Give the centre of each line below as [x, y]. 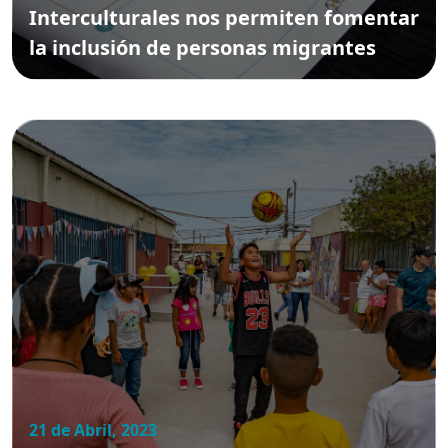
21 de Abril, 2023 [93, 429]
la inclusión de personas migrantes [202, 47]
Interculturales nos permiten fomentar [224, 17]
